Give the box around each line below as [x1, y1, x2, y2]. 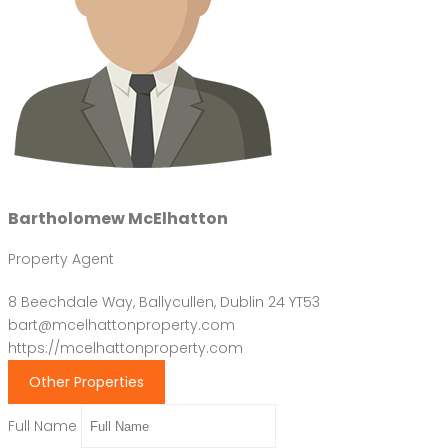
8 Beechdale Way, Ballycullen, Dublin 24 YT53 [8, 292, 320, 313]
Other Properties [29, 372, 144, 393]
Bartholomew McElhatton [8, 207, 228, 231]
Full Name [8, 415, 77, 436]
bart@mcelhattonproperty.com [8, 315, 235, 336]
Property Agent [8, 249, 114, 270]
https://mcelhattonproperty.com [8, 338, 243, 359]
